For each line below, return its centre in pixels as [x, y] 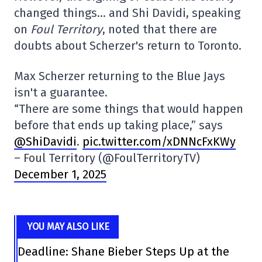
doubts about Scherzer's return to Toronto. [128, 46]
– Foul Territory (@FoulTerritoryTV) [107, 158]
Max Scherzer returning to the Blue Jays [120, 76]
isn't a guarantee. [61, 92]
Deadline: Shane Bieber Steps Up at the [124, 251]
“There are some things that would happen [129, 109]
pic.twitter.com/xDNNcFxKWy [159, 142]
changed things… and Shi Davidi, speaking [127, 13]
